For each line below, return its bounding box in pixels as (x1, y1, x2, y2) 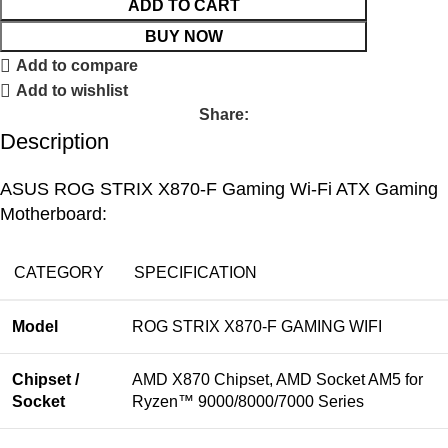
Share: (199, 106, 249, 124)
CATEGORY (10, 264, 104, 282)
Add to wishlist (16, 82, 129, 100)
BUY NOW (144, 28, 223, 46)
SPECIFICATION (130, 264, 257, 282)
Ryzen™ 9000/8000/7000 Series (132, 393, 364, 411)
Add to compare (16, 57, 139, 75)
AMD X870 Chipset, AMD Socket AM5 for (132, 371, 423, 389)
